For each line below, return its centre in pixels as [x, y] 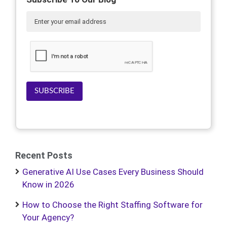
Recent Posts [44, 155]
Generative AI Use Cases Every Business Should [113, 172]
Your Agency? [48, 217]
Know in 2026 [48, 184]
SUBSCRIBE [54, 91]
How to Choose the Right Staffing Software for [112, 205]
